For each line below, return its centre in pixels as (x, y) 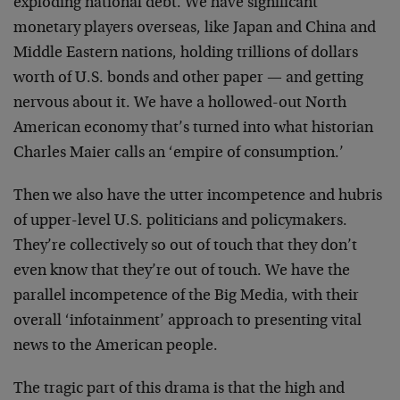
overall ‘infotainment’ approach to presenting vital (187, 321)
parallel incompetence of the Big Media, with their (186, 296)
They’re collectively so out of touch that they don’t (185, 246)
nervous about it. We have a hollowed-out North (180, 104)
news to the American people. (116, 346)
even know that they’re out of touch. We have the (182, 271)
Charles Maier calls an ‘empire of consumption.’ (179, 154)
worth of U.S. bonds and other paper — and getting (188, 79)
